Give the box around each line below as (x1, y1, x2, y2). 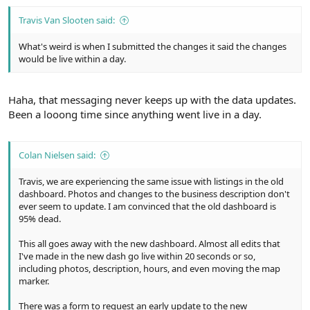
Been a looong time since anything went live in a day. (8, 107, 262, 121)
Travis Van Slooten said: (19, 14, 115, 27)
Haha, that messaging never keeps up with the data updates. (8, 92, 296, 107)
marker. (19, 275, 49, 288)
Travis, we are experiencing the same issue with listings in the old (19, 175, 284, 188)
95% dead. (19, 212, 61, 226)
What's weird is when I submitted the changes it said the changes (19, 40, 286, 53)
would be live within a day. (19, 53, 126, 66)
